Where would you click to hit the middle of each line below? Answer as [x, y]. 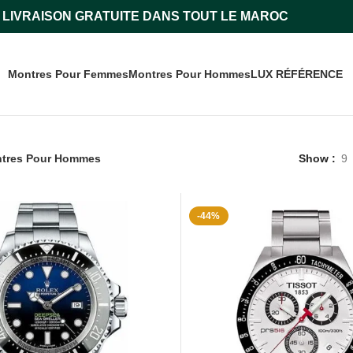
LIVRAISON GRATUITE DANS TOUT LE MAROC [145, 16]
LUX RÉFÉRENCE [297, 74]
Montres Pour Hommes [190, 74]
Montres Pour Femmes [68, 74]
